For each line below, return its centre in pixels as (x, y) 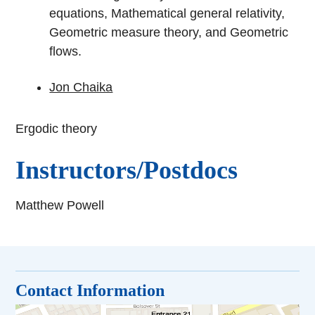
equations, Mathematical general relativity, (167, 14)
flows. (66, 52)
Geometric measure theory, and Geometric (169, 33)
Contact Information (90, 290)
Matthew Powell (60, 206)
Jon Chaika (81, 88)
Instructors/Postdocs (127, 171)
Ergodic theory (57, 129)
